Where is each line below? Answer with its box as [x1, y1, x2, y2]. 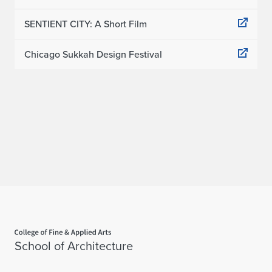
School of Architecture [15, 237, 133, 255]
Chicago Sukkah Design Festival [24, 47, 162, 61]
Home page [15, 217, 36, 231]
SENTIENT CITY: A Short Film [24, 17, 147, 31]
